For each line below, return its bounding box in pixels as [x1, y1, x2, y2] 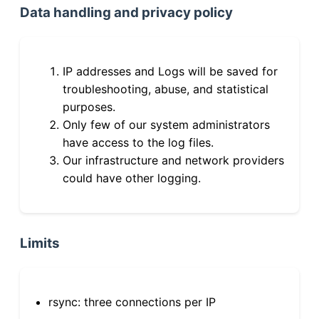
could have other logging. [63, 170, 201, 185]
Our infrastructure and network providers [63, 152, 284, 167]
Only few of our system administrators [63, 117, 270, 132]
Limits [20, 234, 60, 251]
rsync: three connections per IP [48, 294, 216, 309]
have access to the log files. [63, 135, 214, 150]
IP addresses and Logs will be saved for [63, 63, 278, 78]
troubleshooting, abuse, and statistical [63, 81, 268, 96]
